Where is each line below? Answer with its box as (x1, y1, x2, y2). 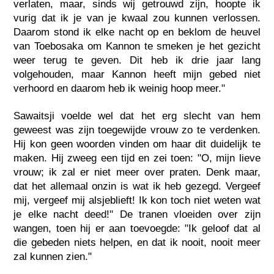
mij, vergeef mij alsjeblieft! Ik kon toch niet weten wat (13, 194, 261, 206)
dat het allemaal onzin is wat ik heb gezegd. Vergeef (13, 180, 261, 192)
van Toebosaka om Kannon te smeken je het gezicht (13, 40, 261, 52)
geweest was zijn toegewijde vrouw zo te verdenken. (13, 124, 261, 136)
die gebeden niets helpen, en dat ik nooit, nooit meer (13, 236, 261, 248)
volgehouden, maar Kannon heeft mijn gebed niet (13, 68, 261, 80)
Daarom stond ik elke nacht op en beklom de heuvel (13, 26, 261, 38)
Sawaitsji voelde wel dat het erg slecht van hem (13, 109, 261, 122)
